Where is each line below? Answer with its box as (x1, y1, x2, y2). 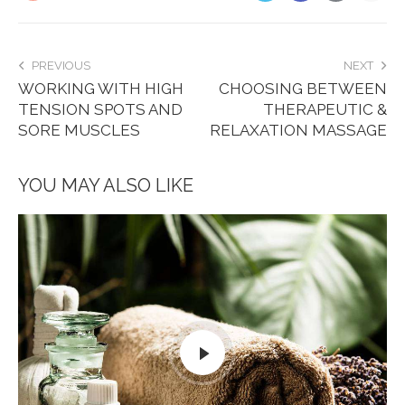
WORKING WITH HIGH (18, 79, 184, 98)
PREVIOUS (32, 58, 90, 72)
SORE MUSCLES (18, 120, 140, 139)
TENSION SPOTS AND (18, 99, 183, 118)
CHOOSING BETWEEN (219, 79, 387, 98)
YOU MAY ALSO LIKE (18, 174, 193, 197)
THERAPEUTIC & (263, 99, 387, 118)
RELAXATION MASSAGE (210, 120, 387, 139)
